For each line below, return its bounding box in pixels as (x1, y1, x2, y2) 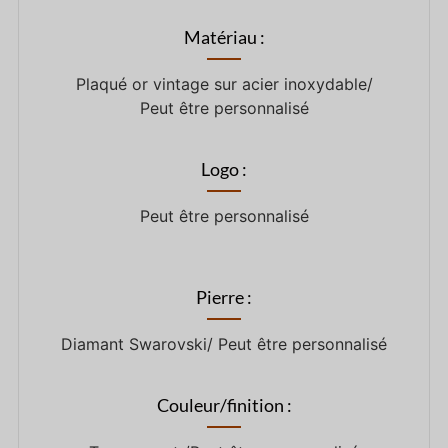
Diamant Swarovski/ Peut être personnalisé (61, 334, 387, 355)
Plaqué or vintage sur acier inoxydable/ (75, 74, 373, 95)
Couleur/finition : (156, 394, 292, 417)
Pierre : (196, 286, 252, 309)
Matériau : (183, 26, 265, 49)
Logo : (201, 158, 247, 181)
